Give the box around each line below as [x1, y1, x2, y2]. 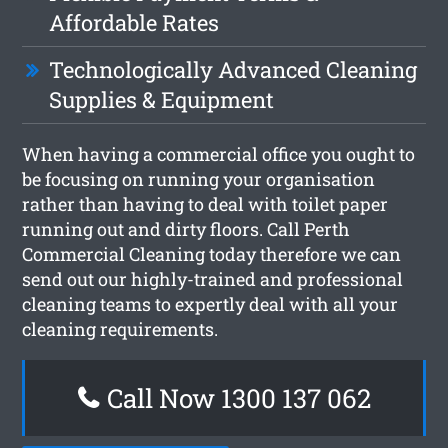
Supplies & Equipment [49, 84, 275, 114]
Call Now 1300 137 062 [100, 380, 371, 415]
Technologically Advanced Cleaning [49, 54, 418, 84]
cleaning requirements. [22, 316, 219, 341]
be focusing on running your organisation [22, 166, 376, 191]
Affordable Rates [49, 7, 220, 37]
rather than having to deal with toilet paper [22, 191, 389, 216]
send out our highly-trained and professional [22, 266, 404, 291]
